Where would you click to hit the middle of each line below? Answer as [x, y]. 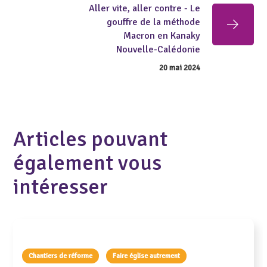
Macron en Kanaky [162, 35]
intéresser [61, 187]
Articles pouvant [91, 139]
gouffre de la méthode [153, 22]
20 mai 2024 [179, 68]
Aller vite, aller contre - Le [144, 8]
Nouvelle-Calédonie [158, 49]
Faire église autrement [147, 256]
